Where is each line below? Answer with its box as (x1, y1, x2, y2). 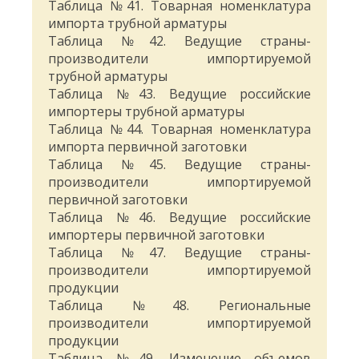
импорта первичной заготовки (48, 138, 247, 156)
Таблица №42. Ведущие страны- (48, 32, 311, 50)
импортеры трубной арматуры (48, 103, 244, 121)
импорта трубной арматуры (48, 14, 227, 33)
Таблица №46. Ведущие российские (48, 208, 311, 227)
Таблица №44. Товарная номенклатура (48, 120, 311, 139)
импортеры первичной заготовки (48, 226, 264, 244)
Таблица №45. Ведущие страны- (48, 155, 311, 174)
